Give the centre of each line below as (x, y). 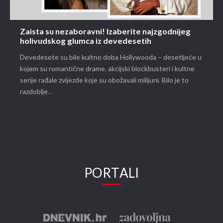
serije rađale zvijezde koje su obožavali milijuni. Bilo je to (104, 81)
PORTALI (111, 174)
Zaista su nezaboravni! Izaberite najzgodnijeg (105, 32)
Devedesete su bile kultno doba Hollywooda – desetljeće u (111, 58)
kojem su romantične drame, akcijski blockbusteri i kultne (107, 69)
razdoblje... (36, 92)
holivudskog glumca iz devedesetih (86, 42)
